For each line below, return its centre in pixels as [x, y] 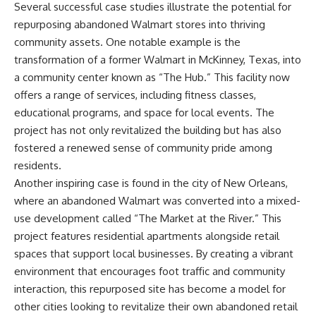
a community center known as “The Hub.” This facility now [152, 78]
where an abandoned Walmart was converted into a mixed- [157, 201]
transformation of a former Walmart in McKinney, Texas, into [158, 60]
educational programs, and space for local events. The [144, 113]
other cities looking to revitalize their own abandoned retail [156, 307]
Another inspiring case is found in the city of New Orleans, [151, 183]
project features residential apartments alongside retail [147, 236]
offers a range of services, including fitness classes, [135, 95]
